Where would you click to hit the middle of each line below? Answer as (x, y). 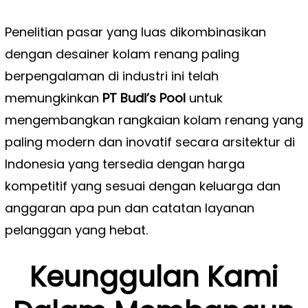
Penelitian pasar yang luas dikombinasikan (135, 32)
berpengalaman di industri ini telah (111, 76)
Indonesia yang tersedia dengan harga (124, 164)
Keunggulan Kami (154, 277)
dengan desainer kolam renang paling (122, 54)
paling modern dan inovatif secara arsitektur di (150, 142)
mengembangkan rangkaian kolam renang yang (154, 120)
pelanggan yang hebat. (76, 230)
